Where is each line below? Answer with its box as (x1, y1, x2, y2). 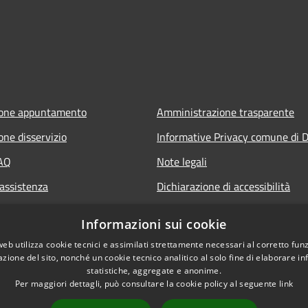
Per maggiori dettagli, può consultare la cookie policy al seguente (14, 278, 279, 289)
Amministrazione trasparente (157, 103, 294, 120)
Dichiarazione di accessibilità (157, 177, 290, 195)
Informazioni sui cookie (81, 216, 227, 232)
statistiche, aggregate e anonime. (87, 265, 221, 276)
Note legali (157, 153, 207, 170)
